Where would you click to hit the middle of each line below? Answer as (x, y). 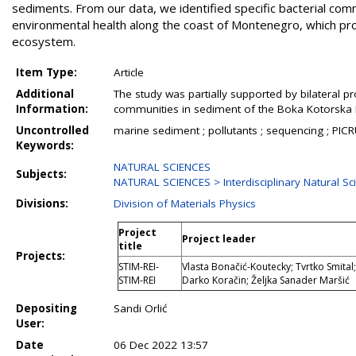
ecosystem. (44, 41)
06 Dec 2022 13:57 (161, 345)
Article (129, 72)
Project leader (219, 239)
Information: (52, 109)
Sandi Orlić (140, 308)
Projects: (41, 256)
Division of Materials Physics (185, 203)
